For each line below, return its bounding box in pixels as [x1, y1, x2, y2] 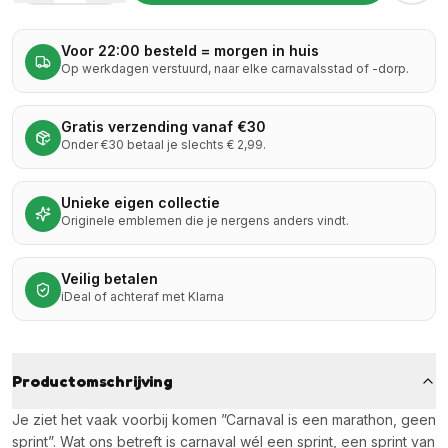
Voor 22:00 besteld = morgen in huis [61, 42, 319, 59]
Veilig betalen [61, 270, 158, 287]
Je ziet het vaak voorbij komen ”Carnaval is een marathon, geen [12, 411, 436, 428]
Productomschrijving [12, 371, 173, 391]
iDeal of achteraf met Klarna [61, 289, 224, 304]
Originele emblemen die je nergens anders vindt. [61, 213, 349, 228]
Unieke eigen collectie [61, 194, 220, 211]
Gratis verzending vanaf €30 [61, 118, 266, 135]
